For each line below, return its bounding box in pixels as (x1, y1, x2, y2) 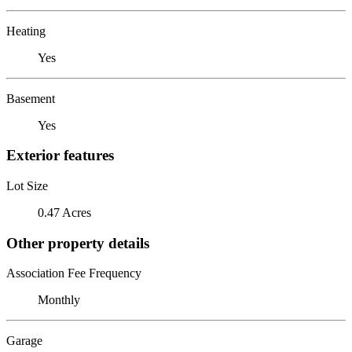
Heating (6, 24, 46, 38)
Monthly (38, 293, 80, 307)
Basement (6, 91, 55, 105)
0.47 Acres (38, 205, 91, 219)
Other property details (6, 234, 149, 251)
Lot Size (6, 178, 48, 192)
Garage (6, 334, 42, 348)
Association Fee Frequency (6, 266, 141, 280)
